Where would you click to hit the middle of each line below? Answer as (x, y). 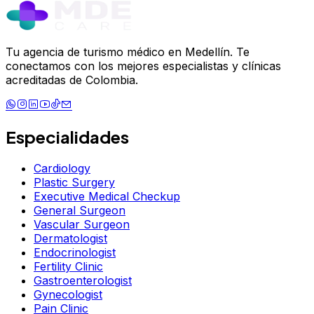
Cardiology (62, 168)
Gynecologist (68, 294)
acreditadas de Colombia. (72, 80)
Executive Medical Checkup (107, 196)
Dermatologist (70, 238)
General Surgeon (80, 210)
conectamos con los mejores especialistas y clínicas (143, 66)
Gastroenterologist (83, 280)
